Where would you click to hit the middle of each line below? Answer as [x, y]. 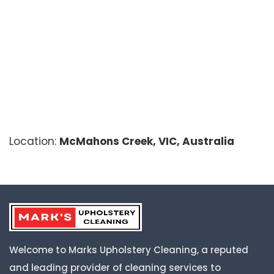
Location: [34, 142]
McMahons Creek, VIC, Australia [147, 142]
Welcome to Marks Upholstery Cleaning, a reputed [129, 250]
